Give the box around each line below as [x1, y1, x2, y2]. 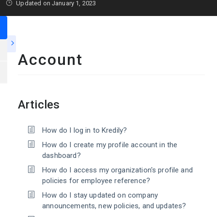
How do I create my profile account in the [42, 140, 178, 149]
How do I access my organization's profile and [42, 166, 193, 174]
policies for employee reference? [42, 176, 150, 185]
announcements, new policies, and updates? [42, 201, 186, 210]
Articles [18, 98, 60, 111]
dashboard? [42, 151, 81, 160]
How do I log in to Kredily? [42, 126, 127, 135]
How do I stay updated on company [42, 191, 158, 200]
